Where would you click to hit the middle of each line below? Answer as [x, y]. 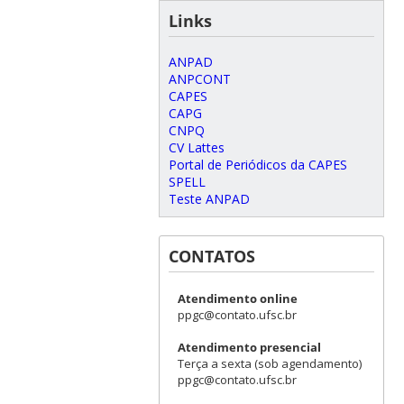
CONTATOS [211, 256]
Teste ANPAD [209, 198]
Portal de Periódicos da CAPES [257, 164]
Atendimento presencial [249, 347]
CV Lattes [196, 147]
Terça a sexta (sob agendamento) [269, 363]
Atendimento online [237, 298]
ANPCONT [199, 78]
